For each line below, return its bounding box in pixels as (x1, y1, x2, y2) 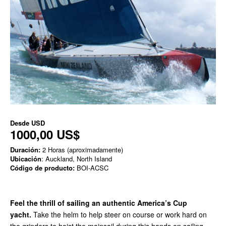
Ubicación (10, 154, 41, 163)
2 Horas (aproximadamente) (40, 145, 123, 154)
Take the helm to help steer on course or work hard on (31, 209, 207, 219)
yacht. (10, 209, 31, 219)
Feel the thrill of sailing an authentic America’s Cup (10, 198, 187, 208)
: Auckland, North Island (41, 154, 112, 163)
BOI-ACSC (75, 163, 108, 173)
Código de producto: (10, 163, 75, 173)
